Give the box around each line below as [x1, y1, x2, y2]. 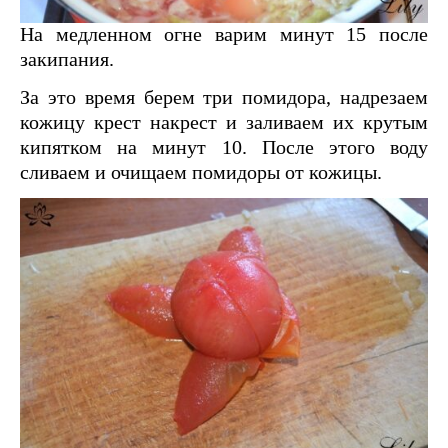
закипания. [20, 48, 114, 71]
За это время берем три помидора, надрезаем [20, 86, 428, 109]
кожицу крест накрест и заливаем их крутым [20, 111, 428, 134]
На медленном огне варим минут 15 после [20, 23, 428, 46]
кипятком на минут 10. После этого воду [20, 136, 428, 159]
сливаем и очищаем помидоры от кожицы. [20, 161, 382, 184]
